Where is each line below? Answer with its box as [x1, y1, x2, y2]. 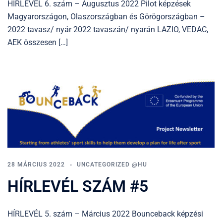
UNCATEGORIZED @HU [77, 161, 147, 168]
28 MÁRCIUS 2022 [7, 161, 65, 168]
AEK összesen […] [7, 37, 68, 47]
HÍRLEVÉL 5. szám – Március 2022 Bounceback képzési [7, 209, 203, 219]
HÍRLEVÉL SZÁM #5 [7, 177, 148, 196]
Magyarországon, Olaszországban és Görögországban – [7, 11, 205, 21]
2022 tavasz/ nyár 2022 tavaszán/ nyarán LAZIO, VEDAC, [7, 24, 208, 34]
